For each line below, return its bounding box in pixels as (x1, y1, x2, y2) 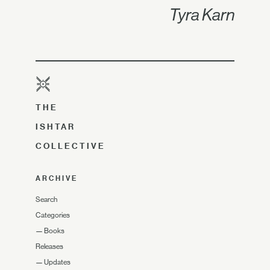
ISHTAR (36, 122, 75, 131)
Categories (36, 211, 70, 219)
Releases (36, 242, 63, 251)
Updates (44, 258, 71, 266)
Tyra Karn (169, 5, 234, 24)
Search (36, 195, 57, 204)
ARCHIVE (36, 174, 78, 183)
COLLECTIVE (36, 141, 105, 151)
